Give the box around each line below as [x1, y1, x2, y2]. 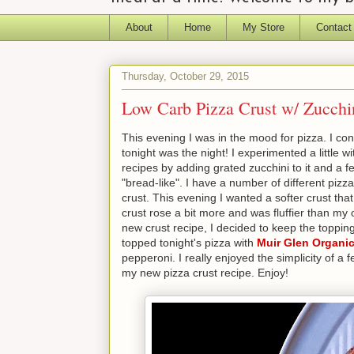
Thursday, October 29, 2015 [122, 70, 249, 83]
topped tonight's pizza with [122, 235, 257, 249]
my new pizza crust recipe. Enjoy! [122, 265, 288, 279]
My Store [242, 21, 284, 33]
